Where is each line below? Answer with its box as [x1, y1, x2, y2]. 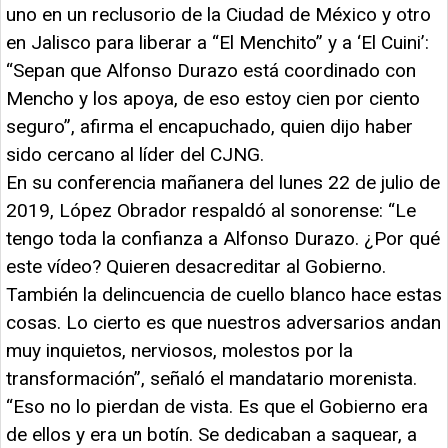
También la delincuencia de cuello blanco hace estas [6, 282, 442, 306]
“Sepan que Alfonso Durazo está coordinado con [6, 58, 416, 82]
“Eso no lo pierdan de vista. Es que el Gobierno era [6, 394, 428, 418]
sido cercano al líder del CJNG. [6, 142, 264, 166]
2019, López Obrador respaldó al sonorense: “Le [6, 198, 416, 222]
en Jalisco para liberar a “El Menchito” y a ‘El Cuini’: [6, 30, 429, 54]
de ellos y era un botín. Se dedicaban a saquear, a [6, 422, 417, 446]
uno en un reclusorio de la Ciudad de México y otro [6, 2, 431, 26]
